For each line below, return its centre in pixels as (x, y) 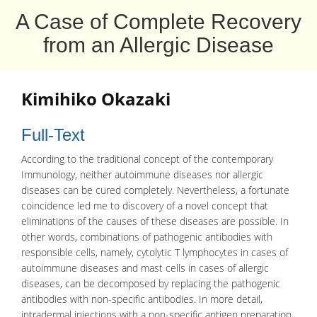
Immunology (48, 174)
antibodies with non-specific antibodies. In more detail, (142, 299)
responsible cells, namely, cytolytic (98, 252)
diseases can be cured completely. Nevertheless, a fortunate (155, 190)
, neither (95, 174)
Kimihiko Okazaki (96, 99)
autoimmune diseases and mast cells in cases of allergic (145, 268)
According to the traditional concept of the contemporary (147, 159)
